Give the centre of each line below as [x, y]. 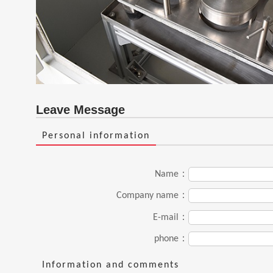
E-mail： [171, 217]
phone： [171, 239]
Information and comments [111, 265]
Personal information [96, 136]
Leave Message [80, 109]
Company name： [152, 196]
